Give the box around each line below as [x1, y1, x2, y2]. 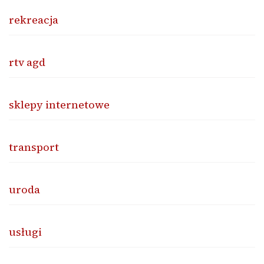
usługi [9, 224, 42, 239]
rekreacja [9, 12, 58, 27]
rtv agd [9, 54, 45, 70]
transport [9, 139, 59, 154]
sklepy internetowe [9, 97, 110, 112]
